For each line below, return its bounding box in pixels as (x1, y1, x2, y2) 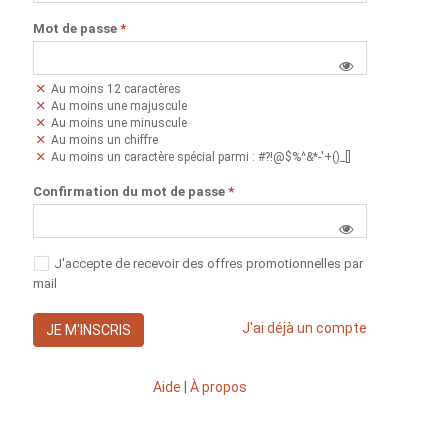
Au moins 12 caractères (48, 82, 182, 97)
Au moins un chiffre (48, 133, 159, 148)
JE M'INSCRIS (46, 322, 131, 339)
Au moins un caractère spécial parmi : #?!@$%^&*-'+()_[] (48, 150, 352, 165)
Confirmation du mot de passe (33, 184, 225, 200)
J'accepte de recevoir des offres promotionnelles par (54, 256, 363, 272)
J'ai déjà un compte (242, 320, 367, 337)
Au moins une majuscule (48, 99, 188, 114)
